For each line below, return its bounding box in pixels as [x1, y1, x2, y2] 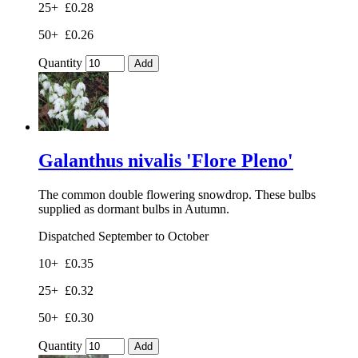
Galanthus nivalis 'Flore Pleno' [38, 149, 293, 171]
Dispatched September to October [38, 229, 209, 243]
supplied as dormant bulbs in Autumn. [38, 201, 229, 216]
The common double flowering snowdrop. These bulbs [38, 187, 316, 201]
